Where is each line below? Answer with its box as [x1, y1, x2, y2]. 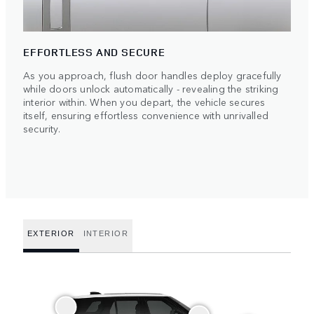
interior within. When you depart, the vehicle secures [23, 94, 266, 109]
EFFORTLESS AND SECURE [23, 44, 165, 60]
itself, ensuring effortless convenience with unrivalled [23, 107, 269, 122]
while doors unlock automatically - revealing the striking [23, 81, 279, 95]
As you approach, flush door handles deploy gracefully [23, 67, 282, 82]
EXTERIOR [27, 229, 75, 238]
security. [23, 121, 60, 135]
